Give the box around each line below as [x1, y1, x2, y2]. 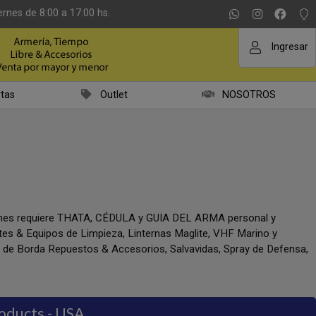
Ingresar [271, 41, 308, 53]
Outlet [100, 89, 128, 101]
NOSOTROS [221, 89, 276, 101]
